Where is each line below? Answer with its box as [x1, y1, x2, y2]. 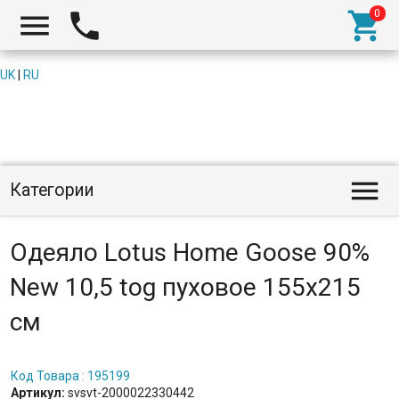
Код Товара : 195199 [10, 368, 130, 383]
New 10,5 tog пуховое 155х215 [9, 273, 361, 302]
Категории [9, 180, 94, 200]
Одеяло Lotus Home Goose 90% [9, 238, 370, 267]
